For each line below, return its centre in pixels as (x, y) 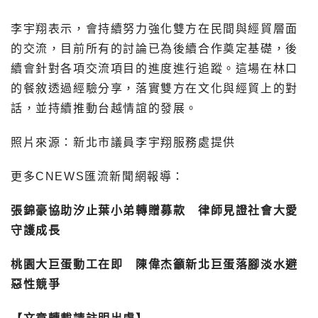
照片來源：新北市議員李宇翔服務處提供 (123, 142)
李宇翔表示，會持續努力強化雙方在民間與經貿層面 (154, 28)
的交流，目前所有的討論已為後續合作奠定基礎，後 (154, 48)
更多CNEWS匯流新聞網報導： (98, 176)
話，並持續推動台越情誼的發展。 (105, 108)
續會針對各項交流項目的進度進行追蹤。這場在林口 (154, 68)
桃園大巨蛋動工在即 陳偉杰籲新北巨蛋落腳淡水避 (154, 264)
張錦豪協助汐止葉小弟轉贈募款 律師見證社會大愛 (154, 210)
